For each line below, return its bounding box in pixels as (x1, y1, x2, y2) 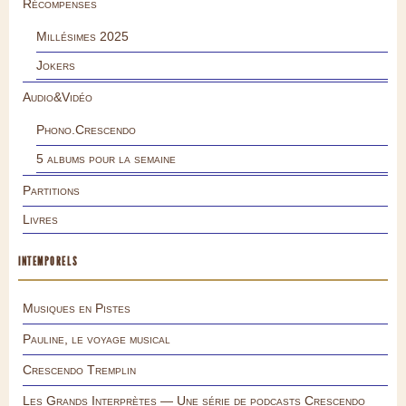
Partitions (23, 183, 80, 198)
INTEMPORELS (18, 255, 78, 269)
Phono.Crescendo (36, 122, 136, 138)
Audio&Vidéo (23, 90, 92, 105)
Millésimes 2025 (36, 29, 129, 44)
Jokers (36, 58, 75, 73)
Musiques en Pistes (23, 301, 130, 316)
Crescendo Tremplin (23, 362, 136, 378)
